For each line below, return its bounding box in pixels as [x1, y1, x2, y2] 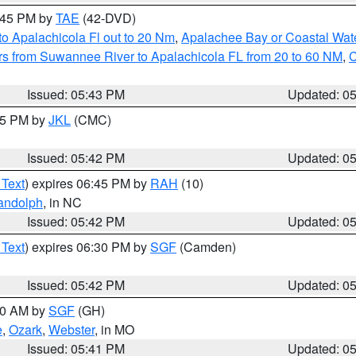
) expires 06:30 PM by [25, 238, 150, 256]
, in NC [43, 193, 82, 211]
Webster [48, 320, 95, 339]
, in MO [95, 320, 134, 339]
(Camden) [176, 238, 236, 256]
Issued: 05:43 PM [27, 85, 126, 103]
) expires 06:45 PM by [25, 174, 150, 192]
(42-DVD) [79, 9, 136, 27]
